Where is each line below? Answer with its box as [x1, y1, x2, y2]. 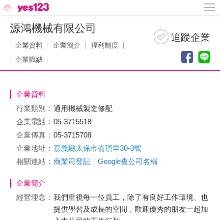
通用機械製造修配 [54, 104, 114, 112]
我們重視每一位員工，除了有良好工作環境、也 [54, 193, 208, 201]
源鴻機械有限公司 [10, 22, 96, 34]
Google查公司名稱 [98, 157, 158, 165]
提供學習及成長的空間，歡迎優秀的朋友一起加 [54, 205, 208, 213]
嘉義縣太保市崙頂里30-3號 [54, 144, 141, 152]
